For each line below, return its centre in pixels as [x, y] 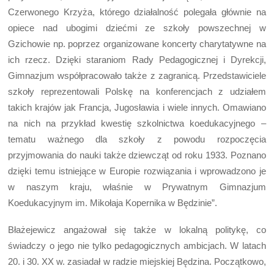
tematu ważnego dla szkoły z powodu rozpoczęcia [137, 139]
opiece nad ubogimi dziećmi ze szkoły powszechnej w [137, 28]
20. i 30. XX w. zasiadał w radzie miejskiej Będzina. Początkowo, [137, 262]
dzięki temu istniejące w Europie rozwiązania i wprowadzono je [137, 171]
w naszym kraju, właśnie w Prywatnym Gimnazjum [137, 187]
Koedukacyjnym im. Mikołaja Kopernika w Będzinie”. [113, 203]
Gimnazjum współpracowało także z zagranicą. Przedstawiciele [137, 76]
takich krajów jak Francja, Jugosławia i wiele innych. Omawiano [137, 108]
